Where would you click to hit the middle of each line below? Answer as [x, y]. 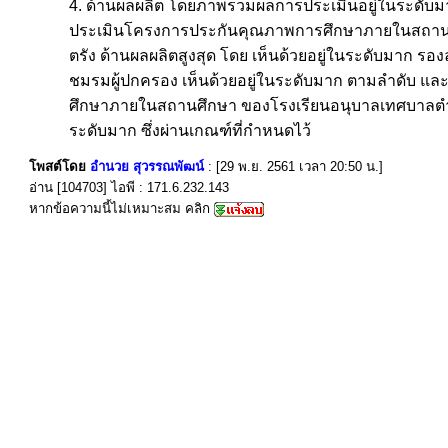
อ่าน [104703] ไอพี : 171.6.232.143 [129, 187]
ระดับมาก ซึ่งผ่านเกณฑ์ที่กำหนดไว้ [190, 130]
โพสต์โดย [59, 166]
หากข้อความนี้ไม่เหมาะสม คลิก [121, 208]
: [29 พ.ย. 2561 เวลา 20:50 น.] [295, 166]
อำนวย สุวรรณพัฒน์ [147, 166]
